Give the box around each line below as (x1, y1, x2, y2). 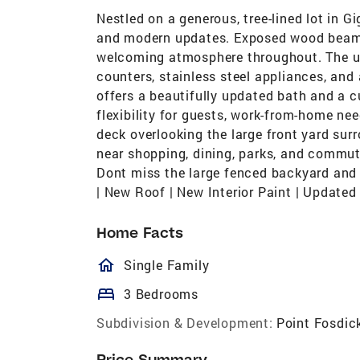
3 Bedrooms (124, 284, 198, 302)
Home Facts (96, 223, 183, 242)
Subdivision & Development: (96, 313, 273, 331)
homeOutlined (96, 255, 264, 275)
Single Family (124, 256, 210, 273)
